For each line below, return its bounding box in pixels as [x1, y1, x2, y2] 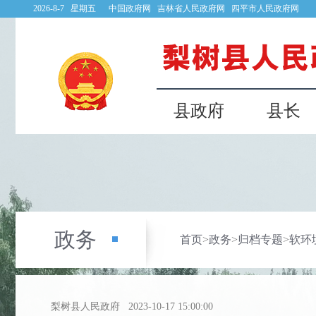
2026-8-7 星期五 [33, 4, 109, 13]
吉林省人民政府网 [157, 4, 225, 13]
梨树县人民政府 [51, 301, 120, 312]
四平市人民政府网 [231, 4, 299, 13]
